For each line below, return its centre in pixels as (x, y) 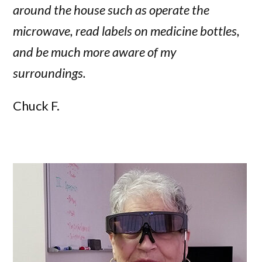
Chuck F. (37, 106)
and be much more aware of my (95, 52)
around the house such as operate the (111, 10)
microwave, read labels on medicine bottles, (127, 31)
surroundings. (50, 73)
